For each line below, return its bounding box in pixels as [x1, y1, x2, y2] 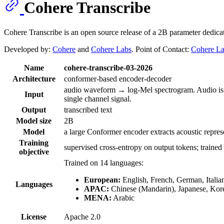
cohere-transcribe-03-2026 [64, 63, 152, 72]
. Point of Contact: [131, 44, 191, 53]
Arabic [111, 193, 134, 202]
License [21, 212, 46, 221]
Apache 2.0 [64, 212, 100, 221]
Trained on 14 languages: [64, 158, 143, 167]
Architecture [12, 74, 55, 83]
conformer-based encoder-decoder [64, 74, 171, 83]
